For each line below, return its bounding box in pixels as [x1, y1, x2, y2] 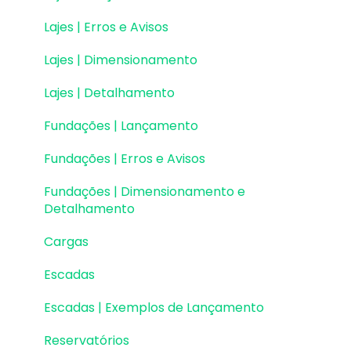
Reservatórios [44, 331, 129, 349]
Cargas [44, 232, 89, 251]
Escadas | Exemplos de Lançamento [44, 298, 264, 317]
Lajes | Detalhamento [44, 83, 175, 102]
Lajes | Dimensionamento [44, 50, 197, 69]
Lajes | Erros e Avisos [44, 17, 168, 36]
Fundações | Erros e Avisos [44, 149, 205, 168]
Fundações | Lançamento [44, 116, 198, 135]
